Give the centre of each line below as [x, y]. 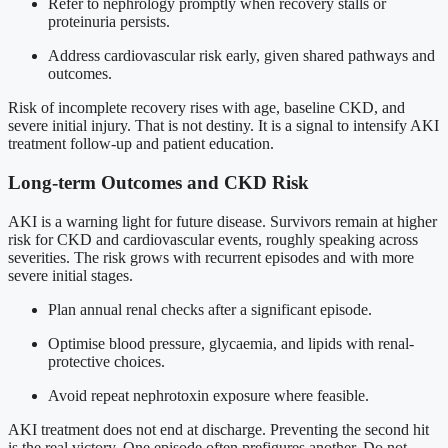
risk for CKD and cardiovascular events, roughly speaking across [213, 239]
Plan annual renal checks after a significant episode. [210, 309]
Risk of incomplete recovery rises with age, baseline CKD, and [206, 108]
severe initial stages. [70, 275]
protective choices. [106, 361]
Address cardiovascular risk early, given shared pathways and [241, 56]
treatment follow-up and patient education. [141, 144]
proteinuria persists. [109, 22]
